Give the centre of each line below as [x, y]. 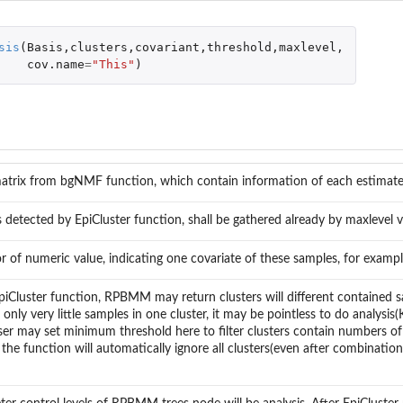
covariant [167, 47]
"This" [113, 64]
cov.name [55, 64]
